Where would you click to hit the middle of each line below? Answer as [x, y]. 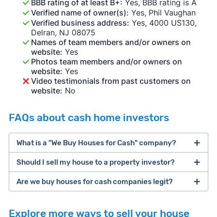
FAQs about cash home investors [89, 118]
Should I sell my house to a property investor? [95, 162]
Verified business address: [80, 23]
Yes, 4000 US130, [163, 23]
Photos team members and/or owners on [106, 62]
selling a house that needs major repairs [89, 198]
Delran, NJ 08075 [63, 33]
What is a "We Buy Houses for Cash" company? [96, 143]
